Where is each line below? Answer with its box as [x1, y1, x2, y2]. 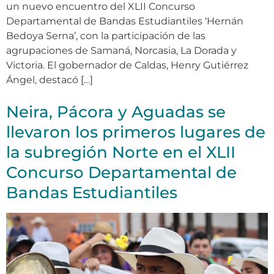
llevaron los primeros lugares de [6, 122, 265, 143]
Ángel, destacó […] [6, 74, 93, 86]
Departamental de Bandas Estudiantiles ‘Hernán [6, 15, 243, 28]
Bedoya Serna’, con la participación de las [6, 30, 206, 42]
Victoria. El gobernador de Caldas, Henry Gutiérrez [6, 59, 248, 72]
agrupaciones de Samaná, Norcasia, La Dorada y [6, 45, 237, 57]
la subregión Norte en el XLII [6, 143, 235, 163]
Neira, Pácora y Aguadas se [6, 102, 226, 122]
